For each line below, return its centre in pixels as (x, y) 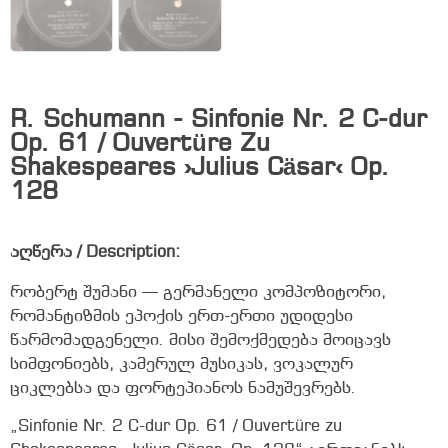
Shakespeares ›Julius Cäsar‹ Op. (200, 168)
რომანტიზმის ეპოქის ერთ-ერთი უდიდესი (181, 316)
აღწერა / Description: (95, 252)
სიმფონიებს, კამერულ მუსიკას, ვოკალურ (181, 364)
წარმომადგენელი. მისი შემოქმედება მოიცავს (200, 340)
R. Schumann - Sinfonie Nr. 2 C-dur (218, 120)
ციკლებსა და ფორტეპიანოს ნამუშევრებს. (183, 388)
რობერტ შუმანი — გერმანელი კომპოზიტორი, (198, 292)
